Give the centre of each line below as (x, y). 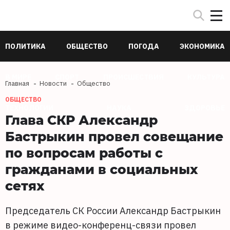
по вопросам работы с (84, 152)
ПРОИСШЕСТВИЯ (133, 77)
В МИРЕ (18, 77)
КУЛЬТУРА (206, 77)
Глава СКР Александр (81, 120)
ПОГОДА (144, 46)
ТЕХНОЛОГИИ (29, 108)
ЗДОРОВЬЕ (205, 108)
